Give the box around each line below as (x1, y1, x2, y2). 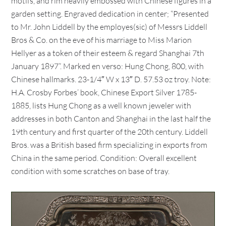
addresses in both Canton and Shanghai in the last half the (11, 114, 211, 124)
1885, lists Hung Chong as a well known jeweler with (11, 100, 192, 110)
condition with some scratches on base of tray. (11, 166, 170, 176)
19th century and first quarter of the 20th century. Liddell (11, 127, 208, 137)
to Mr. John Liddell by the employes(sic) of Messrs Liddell (11, 22, 208, 32)
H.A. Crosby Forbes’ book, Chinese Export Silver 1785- (11, 87, 197, 97)
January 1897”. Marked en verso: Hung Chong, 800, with (11, 61, 204, 71)
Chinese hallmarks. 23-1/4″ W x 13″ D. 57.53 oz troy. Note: (11, 74, 211, 84)
